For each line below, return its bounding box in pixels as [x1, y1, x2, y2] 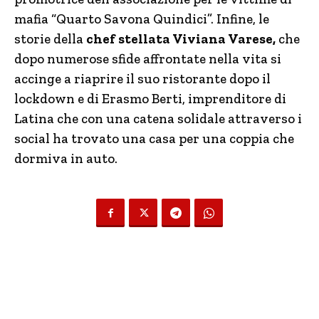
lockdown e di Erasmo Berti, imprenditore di [14, 90, 286, 107]
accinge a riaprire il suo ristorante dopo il [14, 70, 271, 87]
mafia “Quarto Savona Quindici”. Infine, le [14, 11, 269, 27]
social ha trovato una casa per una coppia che [14, 130, 294, 147]
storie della [14, 31, 83, 47]
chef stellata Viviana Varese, [83, 31, 276, 47]
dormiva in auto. [14, 150, 117, 167]
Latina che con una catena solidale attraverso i [14, 110, 302, 127]
